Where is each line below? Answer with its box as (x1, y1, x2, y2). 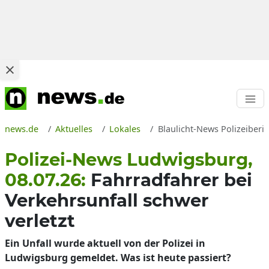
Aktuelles (55, 123, 93, 134)
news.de (5, 123, 38, 134)
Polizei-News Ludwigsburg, (5, 149, 253, 170)
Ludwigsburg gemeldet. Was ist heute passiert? (5, 251, 231, 264)
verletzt (5, 210, 75, 231)
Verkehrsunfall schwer (5, 190, 209, 211)
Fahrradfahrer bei (91, 169, 252, 190)
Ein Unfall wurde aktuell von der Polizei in (5, 237, 205, 250)
